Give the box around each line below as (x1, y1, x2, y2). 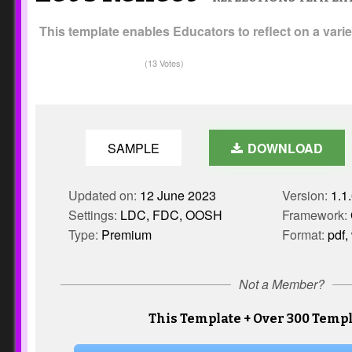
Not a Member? (239, 275, 324, 293)
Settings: (68, 206, 120, 224)
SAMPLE (107, 139, 159, 157)
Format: (281, 225, 328, 244)
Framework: (281, 206, 350, 224)
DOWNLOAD (244, 139, 323, 157)
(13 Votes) (145, 57, 184, 69)
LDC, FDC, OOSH (120, 206, 222, 224)
